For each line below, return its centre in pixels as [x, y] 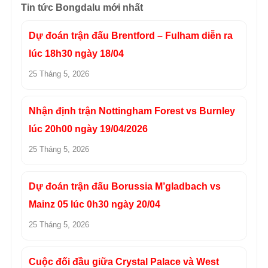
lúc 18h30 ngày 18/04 [76, 54]
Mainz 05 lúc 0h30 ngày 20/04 [95, 205]
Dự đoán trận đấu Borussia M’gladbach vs [125, 187]
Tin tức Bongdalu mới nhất [82, 8]
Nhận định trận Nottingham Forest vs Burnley [132, 111]
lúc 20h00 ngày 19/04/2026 [88, 129]
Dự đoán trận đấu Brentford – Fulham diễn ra [131, 36]
